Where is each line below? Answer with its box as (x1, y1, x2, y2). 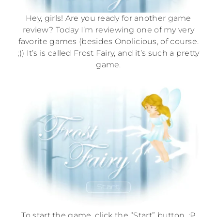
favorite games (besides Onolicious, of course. (18, 36, 199, 46)
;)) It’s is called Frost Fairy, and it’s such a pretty (17, 48, 200, 58)
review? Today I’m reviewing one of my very (22, 25, 195, 34)
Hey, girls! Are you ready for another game (26, 13, 191, 23)
